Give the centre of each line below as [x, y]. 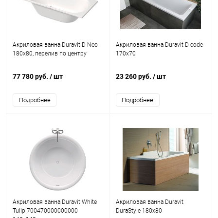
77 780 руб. [31, 76]
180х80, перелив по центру [50, 54]
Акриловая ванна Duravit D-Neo [55, 45]
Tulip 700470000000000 [45, 211]
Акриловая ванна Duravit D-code [159, 45]
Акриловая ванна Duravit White [55, 202]
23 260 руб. [134, 76]
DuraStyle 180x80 [139, 211]
